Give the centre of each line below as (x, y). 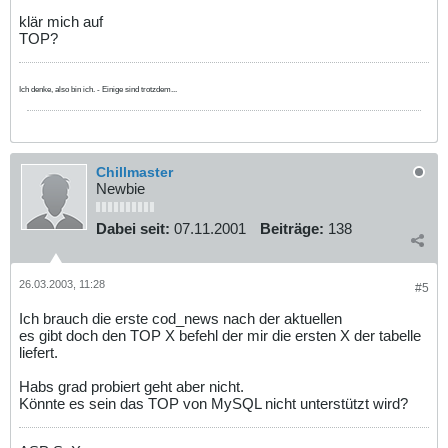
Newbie (120, 188)
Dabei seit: (133, 228)
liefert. (38, 352)
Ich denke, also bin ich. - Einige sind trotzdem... (98, 89)
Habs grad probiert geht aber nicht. (131, 386)
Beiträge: (292, 228)
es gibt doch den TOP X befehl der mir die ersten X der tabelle (220, 335)
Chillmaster (134, 172)
